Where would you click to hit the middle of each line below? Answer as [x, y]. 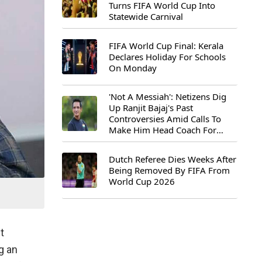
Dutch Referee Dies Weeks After [173, 159]
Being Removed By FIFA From [169, 170]
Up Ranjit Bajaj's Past [151, 108]
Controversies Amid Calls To [165, 119]
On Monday [133, 68]
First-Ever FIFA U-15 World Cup [172, 141]
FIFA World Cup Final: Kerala [166, 45]
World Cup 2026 [142, 181]
